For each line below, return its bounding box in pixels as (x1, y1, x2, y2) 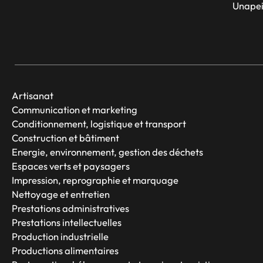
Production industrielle (12, 230, 109, 243)
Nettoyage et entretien (12, 188, 110, 201)
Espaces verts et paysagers (12, 160, 130, 173)
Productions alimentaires (12, 244, 119, 257)
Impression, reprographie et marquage (12, 174, 178, 187)
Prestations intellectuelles (12, 216, 122, 229)
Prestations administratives (12, 202, 129, 215)
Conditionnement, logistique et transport (12, 117, 186, 130)
